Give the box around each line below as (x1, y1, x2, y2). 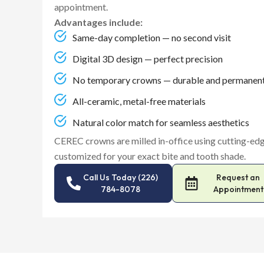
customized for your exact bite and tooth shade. (54, 150, 246, 161)
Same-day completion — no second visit (72, 31, 232, 43)
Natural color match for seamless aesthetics (72, 116, 250, 128)
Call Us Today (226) (82, 171, 158, 183)
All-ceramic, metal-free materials (72, 95, 206, 107)
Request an (216, 171, 260, 183)
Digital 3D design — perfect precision (72, 52, 223, 64)
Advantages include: (54, 16, 143, 28)
